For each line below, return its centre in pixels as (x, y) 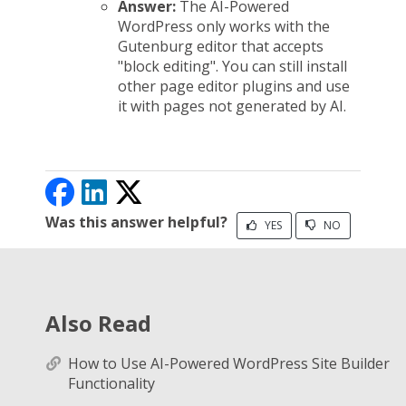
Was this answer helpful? (136, 222)
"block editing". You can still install (232, 66)
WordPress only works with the (224, 26)
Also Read (98, 323)
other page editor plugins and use (234, 86)
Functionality (111, 383)
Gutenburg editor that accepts (221, 46)
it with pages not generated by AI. (232, 106)
